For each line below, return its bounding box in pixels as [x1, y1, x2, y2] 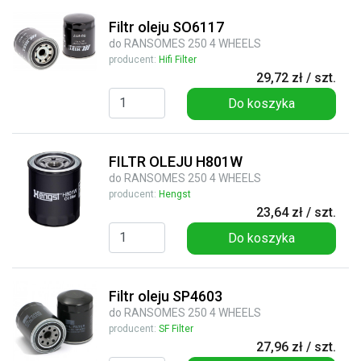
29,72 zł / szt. [256, 69, 336, 85]
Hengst [159, 188, 191, 200]
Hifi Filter [159, 53, 197, 65]
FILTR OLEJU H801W [109, 152, 243, 170]
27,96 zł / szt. [256, 338, 336, 355]
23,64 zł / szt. [256, 204, 336, 220]
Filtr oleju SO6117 [109, 18, 224, 35]
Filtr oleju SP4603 [109, 287, 222, 305]
